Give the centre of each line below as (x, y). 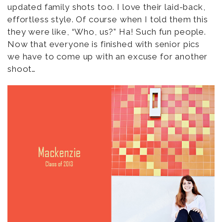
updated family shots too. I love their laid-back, (107, 7)
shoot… (22, 69)
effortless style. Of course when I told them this (108, 19)
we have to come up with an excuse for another (108, 56)
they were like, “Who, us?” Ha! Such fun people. (107, 32)
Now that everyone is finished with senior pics (104, 44)
